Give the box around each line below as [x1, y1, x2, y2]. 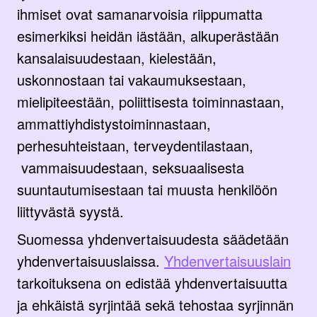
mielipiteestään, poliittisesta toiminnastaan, [17, 91, 284, 112]
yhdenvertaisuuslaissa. [17, 250, 164, 271]
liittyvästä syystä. [17, 200, 124, 221]
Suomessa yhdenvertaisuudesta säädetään [17, 228, 289, 249]
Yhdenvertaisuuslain [164, 250, 291, 271]
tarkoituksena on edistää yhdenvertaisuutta [17, 272, 287, 293]
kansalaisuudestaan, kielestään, [17, 47, 217, 68]
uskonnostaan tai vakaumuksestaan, [17, 69, 246, 90]
